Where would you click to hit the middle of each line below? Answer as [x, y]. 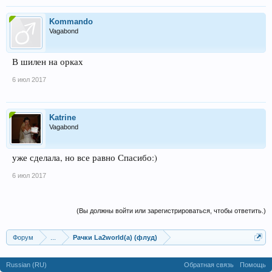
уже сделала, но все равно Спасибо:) [85, 158]
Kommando [71, 22]
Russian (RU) [26, 265]
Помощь [253, 265]
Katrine [63, 117]
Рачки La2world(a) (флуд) [115, 237]
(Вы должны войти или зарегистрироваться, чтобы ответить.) [171, 211]
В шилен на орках [48, 62]
